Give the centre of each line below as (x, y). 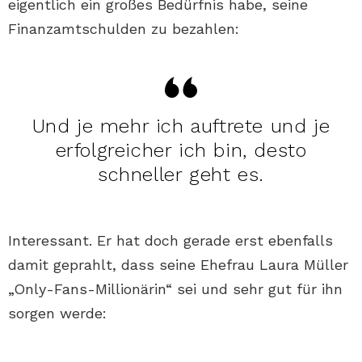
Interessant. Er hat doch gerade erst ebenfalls (170, 241)
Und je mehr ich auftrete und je (181, 126)
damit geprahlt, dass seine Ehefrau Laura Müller (178, 265)
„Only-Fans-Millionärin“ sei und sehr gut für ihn (175, 289)
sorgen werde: (57, 314)
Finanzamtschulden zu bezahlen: (124, 29)
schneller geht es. (181, 175)
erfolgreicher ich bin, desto (181, 151)
